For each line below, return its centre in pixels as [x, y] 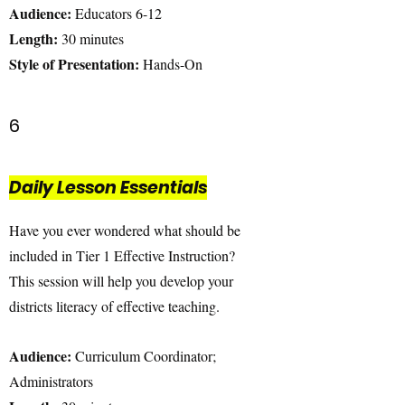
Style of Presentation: [74, 64]
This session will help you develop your [121, 281]
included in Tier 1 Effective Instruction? [122, 255]
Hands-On [171, 64]
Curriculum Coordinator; [146, 356]
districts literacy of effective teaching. [114, 306]
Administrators [51, 381]
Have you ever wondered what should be [125, 230]
